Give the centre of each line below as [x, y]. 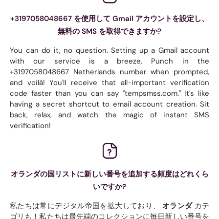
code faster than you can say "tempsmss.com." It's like [109, 93]
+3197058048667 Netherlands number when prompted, [109, 72]
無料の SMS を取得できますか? [109, 31]
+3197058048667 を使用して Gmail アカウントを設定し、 [109, 18]
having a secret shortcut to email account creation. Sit [109, 104]
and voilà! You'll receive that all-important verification [109, 82]
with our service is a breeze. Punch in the [109, 61]
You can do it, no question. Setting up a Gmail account [109, 50]
